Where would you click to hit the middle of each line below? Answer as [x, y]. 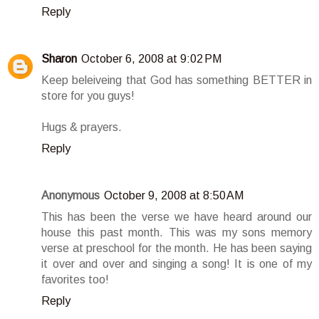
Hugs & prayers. [82, 127]
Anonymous [70, 196]
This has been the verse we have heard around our [177, 217]
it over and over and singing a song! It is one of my [177, 264]
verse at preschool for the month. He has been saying [177, 249]
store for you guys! [88, 96]
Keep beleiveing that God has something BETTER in [177, 80]
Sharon [59, 59]
